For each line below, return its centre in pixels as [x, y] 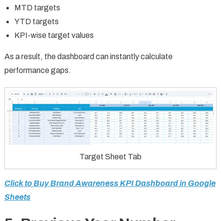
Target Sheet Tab [110, 156]
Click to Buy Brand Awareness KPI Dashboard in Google [110, 183]
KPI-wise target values [54, 36]
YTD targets [36, 22]
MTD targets [37, 8]
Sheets [17, 197]
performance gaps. [37, 71]
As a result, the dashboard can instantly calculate [88, 57]
